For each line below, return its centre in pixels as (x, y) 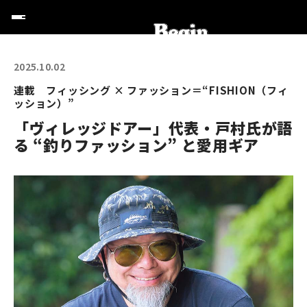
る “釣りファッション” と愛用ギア (136, 145)
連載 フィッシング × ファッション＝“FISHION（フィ (151, 90)
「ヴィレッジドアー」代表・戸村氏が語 (153, 127)
